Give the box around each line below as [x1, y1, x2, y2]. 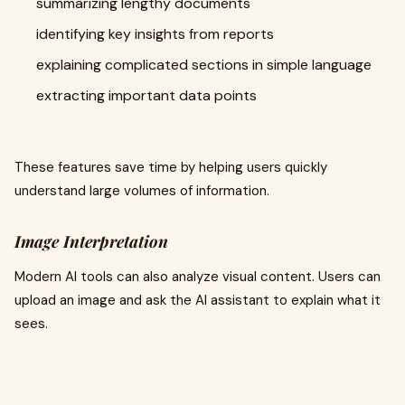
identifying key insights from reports [36, 24, 274, 43]
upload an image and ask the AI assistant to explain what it [14, 291, 381, 309]
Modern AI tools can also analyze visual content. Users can [14, 268, 381, 286]
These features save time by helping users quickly [14, 158, 327, 176]
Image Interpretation [14, 231, 168, 252]
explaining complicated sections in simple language [36, 55, 372, 74]
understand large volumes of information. [14, 182, 269, 200]
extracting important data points [36, 86, 257, 105]
